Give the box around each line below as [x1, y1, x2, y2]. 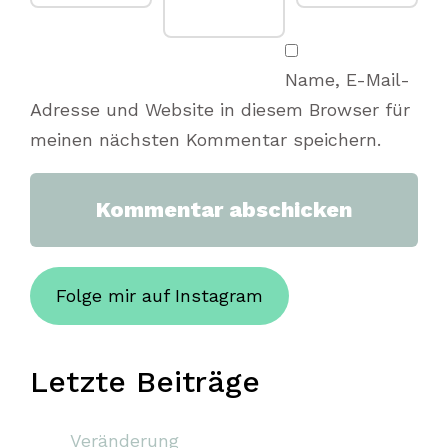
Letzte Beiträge [30, 363, 260, 399]
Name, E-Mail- [284, 68, 410, 90]
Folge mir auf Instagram [55, 284, 263, 306]
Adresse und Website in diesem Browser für [30, 98, 410, 120]
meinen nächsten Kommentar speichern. [30, 128, 381, 150]
